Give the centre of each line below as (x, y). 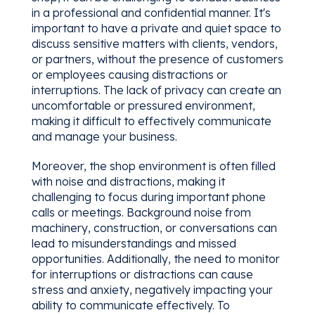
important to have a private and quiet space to (156, 28)
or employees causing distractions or (129, 74)
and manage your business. (104, 136)
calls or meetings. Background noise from (141, 212)
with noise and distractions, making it (128, 181)
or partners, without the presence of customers (157, 59)
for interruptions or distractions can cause (142, 274)
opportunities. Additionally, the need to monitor (155, 258)
